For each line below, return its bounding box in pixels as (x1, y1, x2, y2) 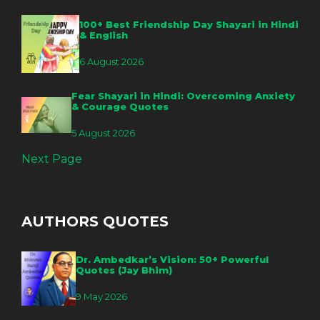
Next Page (21, 152, 82, 166)
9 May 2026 (76, 290, 128, 302)
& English (79, 29, 128, 41)
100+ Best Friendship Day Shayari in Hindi (79, 18, 299, 30)
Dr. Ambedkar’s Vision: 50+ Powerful (76, 253, 269, 265)
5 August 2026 (71, 126, 136, 139)
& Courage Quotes (71, 100, 169, 112)
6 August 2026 (79, 55, 144, 67)
